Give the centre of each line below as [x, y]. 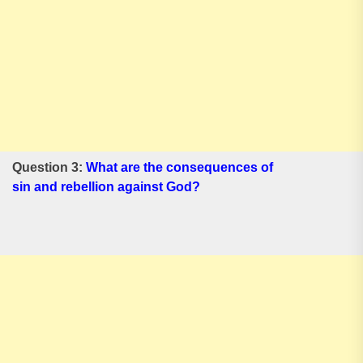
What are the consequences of [179, 167]
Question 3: [49, 167]
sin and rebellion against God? [106, 187]
